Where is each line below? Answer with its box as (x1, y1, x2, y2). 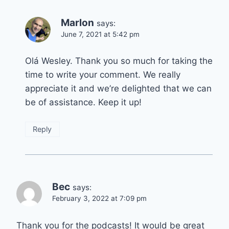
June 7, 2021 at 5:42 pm (61, 30, 140, 38)
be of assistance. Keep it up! (25, 97, 142, 108)
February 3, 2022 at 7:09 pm (52, 194, 147, 203)
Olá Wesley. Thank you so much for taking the (25, 56, 213, 66)
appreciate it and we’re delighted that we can (25, 83, 212, 94)
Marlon (61, 16, 94, 29)
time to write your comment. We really (25, 70, 180, 80)
